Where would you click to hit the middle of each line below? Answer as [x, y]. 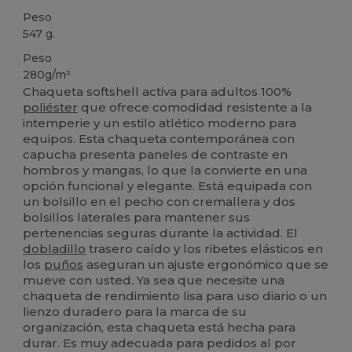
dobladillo [55, 249]
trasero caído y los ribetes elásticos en [205, 249]
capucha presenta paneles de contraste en [156, 155]
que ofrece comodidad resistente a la [195, 108]
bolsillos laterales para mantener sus [137, 218]
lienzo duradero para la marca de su [135, 312]
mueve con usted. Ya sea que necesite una [154, 280]
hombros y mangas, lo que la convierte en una [165, 170]
